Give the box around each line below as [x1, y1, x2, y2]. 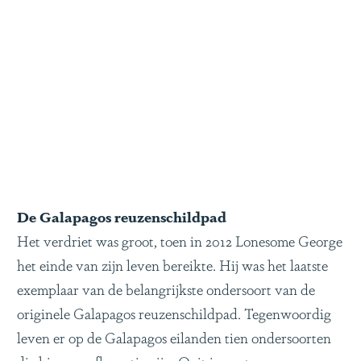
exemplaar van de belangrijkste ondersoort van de [17, 277, 315, 299]
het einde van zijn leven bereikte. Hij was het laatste [17, 253, 328, 275]
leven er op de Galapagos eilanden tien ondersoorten [17, 326, 331, 347]
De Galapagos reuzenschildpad [17, 205, 226, 226]
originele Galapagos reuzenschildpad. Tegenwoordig [17, 301, 331, 323]
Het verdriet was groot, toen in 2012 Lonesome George [17, 229, 342, 251]
